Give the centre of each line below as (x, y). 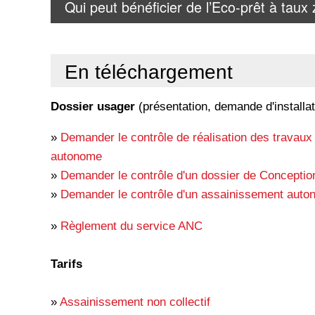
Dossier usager (93, 107)
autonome (76, 156)
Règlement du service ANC (131, 225)
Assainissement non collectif (135, 301)
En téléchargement (149, 71)
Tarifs (66, 263)
